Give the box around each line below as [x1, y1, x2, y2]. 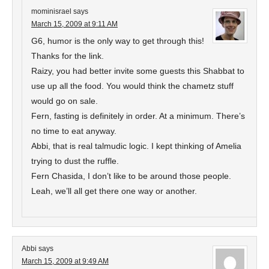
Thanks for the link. [31, 51, 104, 61]
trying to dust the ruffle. [31, 156, 119, 166]
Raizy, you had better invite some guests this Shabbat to [31, 66, 244, 76]
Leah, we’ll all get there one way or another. [31, 186, 197, 196]
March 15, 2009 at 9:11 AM [31, 20, 118, 28]
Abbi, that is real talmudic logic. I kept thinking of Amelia [31, 141, 241, 151]
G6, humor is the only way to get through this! [31, 36, 204, 46]
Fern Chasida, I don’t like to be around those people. [31, 171, 231, 181]
